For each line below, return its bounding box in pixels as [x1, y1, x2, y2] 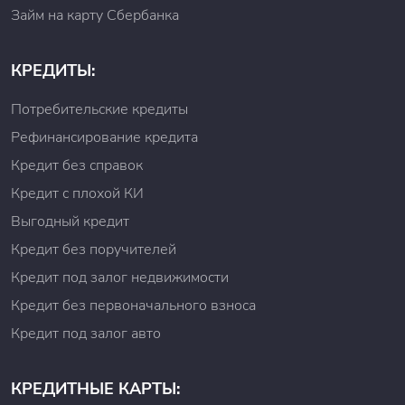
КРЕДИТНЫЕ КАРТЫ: [11, 378, 180, 400]
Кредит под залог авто [11, 324, 161, 344]
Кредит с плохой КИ [11, 184, 144, 203]
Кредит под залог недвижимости [11, 268, 229, 287]
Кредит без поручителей [11, 240, 176, 259]
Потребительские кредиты [11, 99, 188, 119]
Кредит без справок [11, 155, 143, 175]
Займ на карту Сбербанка [11, 5, 179, 25]
